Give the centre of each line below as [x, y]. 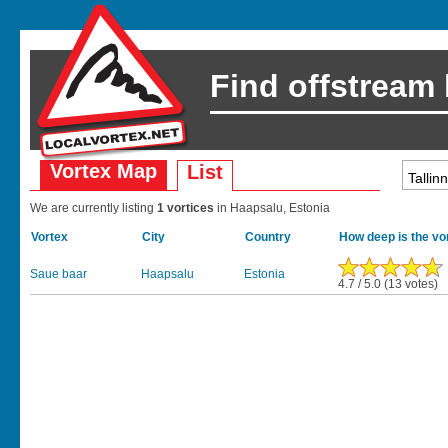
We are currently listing [93, 208]
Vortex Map [103, 171]
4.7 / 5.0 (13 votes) [388, 284]
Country [268, 237]
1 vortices [187, 208]
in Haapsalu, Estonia [273, 208]
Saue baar [58, 274]
